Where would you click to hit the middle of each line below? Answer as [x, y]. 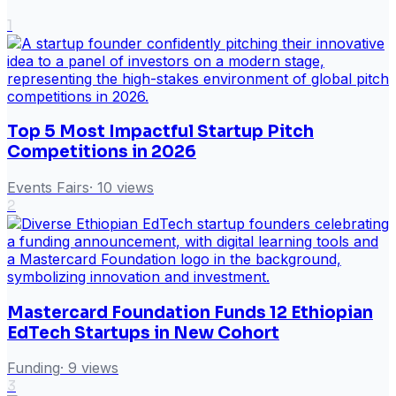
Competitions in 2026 [102, 152]
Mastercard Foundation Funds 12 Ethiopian [190, 312]
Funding [34, 368]
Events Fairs [48, 187]
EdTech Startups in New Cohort [143, 332]
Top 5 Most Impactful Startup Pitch [160, 132]
